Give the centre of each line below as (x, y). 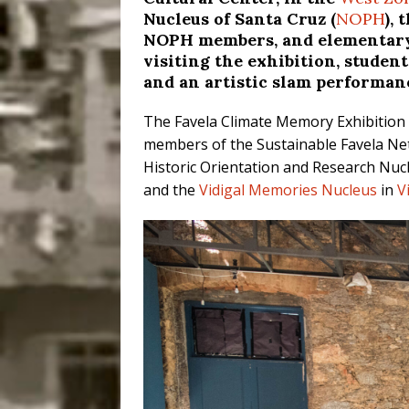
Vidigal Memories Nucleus (288, 189)
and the (171, 189)
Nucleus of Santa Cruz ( (240, 18)
